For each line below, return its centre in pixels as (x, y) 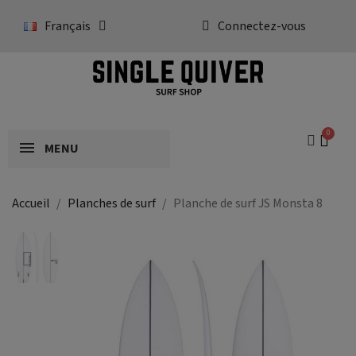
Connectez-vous (262, 26)
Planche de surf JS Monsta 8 (248, 204)
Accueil (31, 204)
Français (68, 26)
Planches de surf (112, 204)
